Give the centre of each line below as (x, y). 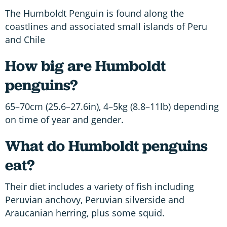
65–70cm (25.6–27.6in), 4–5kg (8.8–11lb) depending (112, 106)
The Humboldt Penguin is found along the (94, 13)
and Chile (25, 39)
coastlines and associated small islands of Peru (106, 26)
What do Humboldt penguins (106, 145)
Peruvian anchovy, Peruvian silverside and (95, 199)
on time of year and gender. (64, 119)
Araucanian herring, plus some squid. (85, 213)
